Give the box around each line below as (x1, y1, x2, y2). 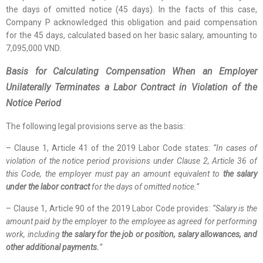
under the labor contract (6, 182, 90, 191)
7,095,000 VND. (6, 43, 61, 53)
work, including (6, 230, 60, 239)
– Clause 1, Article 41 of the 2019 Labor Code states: (6, 143, 214, 153)
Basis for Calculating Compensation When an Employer (6, 66, 257, 77)
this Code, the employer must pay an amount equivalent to (6, 169, 223, 178)
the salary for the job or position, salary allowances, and (59, 230, 258, 239)
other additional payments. (6, 242, 99, 252)
